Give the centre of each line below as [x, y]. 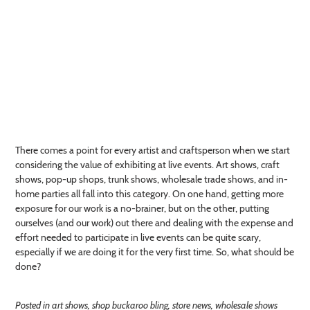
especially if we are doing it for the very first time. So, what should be [155, 252]
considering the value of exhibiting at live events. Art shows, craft [147, 164]
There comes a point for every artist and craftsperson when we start [153, 150]
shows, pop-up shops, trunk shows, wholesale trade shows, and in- [152, 179]
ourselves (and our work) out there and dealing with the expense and [154, 222]
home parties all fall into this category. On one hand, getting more [149, 193]
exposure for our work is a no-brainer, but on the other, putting [142, 208]
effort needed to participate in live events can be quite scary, [138, 237]
